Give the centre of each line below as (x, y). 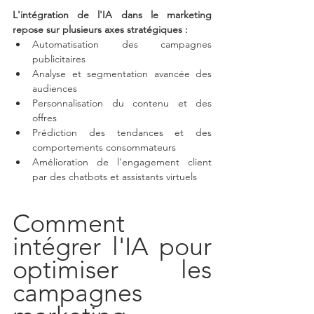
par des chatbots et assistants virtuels (115, 177)
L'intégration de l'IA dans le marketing (112, 15)
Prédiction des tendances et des (122, 133)
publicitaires (59, 59)
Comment (69, 224)
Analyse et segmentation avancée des (122, 74)
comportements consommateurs (104, 148)
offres (45, 118)
